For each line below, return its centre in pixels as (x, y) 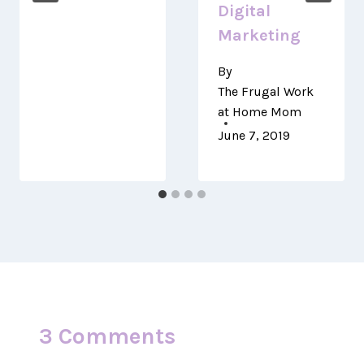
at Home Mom (260, 112)
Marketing (259, 35)
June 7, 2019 (254, 135)
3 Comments (108, 336)
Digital (244, 11)
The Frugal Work (266, 91)
